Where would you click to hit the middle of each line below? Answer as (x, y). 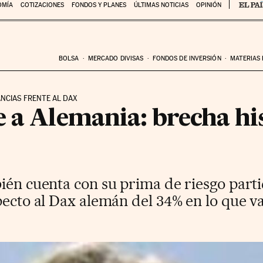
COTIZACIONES (42, 5)
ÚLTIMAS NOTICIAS (161, 5)
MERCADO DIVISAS (116, 58)
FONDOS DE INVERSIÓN (187, 58)
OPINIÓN (208, 5)
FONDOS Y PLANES (99, 5)
